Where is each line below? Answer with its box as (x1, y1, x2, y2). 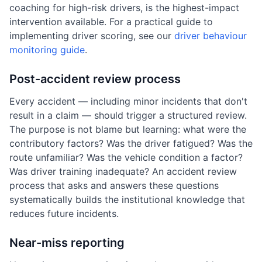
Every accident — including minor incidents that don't (9, 95, 247, 107)
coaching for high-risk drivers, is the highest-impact (9, 2, 239, 13)
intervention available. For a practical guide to (9, 16, 213, 27)
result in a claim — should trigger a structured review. (9, 109, 247, 121)
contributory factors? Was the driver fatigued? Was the (9, 137, 253, 149)
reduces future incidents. (9, 208, 119, 219)
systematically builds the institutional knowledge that (9, 194, 245, 205)
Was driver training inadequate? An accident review (9, 166, 237, 177)
